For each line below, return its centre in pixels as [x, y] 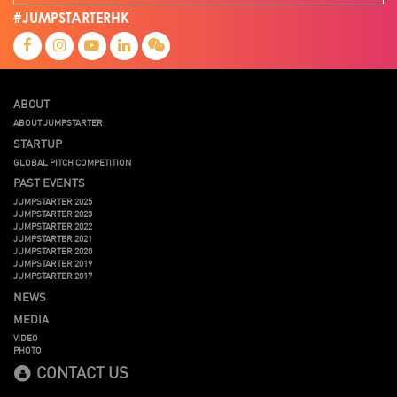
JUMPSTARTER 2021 [53, 238]
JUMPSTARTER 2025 [53, 201]
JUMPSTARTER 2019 [53, 263]
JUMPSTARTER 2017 [53, 275]
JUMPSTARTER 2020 [53, 250]
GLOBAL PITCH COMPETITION [72, 161]
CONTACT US [80, 371]
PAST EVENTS [49, 182]
